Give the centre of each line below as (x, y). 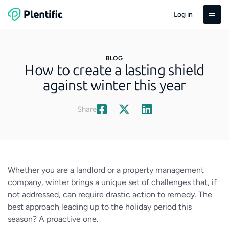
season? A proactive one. (53, 219)
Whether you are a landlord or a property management (106, 170)
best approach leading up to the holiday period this (100, 207)
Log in (183, 14)
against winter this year (114, 86)
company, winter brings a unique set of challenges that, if (112, 182)
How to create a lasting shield (114, 70)
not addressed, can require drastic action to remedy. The (110, 194)
